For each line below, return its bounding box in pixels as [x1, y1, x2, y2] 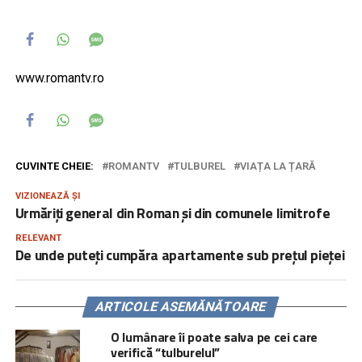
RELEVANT [15, 232, 61, 243]
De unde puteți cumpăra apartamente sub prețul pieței [15, 243, 345, 266]
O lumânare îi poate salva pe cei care [110, 326, 318, 347]
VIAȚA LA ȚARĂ [239, 159, 316, 172]
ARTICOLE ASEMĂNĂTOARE [94, 298, 269, 314]
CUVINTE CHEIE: [15, 159, 94, 172]
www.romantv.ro [15, 69, 104, 86]
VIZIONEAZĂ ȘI [15, 190, 80, 201]
